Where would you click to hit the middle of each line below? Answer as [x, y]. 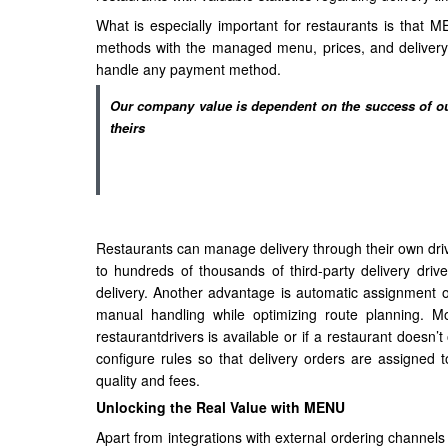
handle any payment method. [188, 68]
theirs [127, 127]
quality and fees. [147, 379]
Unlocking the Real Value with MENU [220, 406]
